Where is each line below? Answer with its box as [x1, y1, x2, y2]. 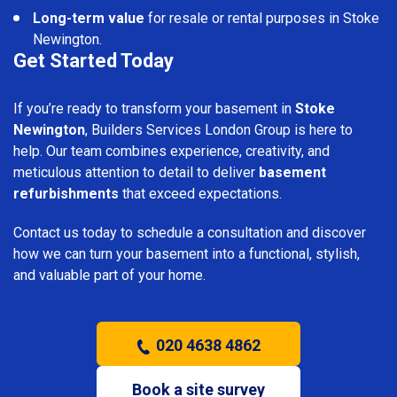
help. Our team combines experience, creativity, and [13, 142, 330, 160]
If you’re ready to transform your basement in [13, 99, 295, 117]
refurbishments [13, 184, 119, 202]
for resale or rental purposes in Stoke [144, 9, 379, 27]
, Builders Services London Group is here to [85, 121, 353, 138]
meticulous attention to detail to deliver [13, 163, 259, 181]
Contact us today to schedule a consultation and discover [13, 223, 366, 241]
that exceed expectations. [119, 184, 282, 202]
